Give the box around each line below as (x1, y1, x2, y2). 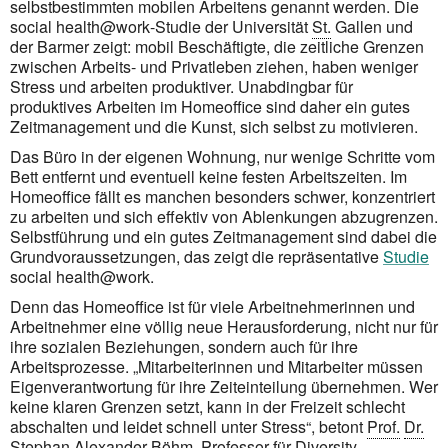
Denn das (10, 294, 83, 318)
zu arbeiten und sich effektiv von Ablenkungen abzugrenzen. (10, 204, 438, 228)
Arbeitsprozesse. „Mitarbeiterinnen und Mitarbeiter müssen (10, 354, 423, 378)
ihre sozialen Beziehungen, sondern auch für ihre (10, 334, 358, 358)
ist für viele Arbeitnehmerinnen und (164, 294, 415, 318)
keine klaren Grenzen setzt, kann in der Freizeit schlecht (10, 394, 405, 418)
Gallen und (331, 14, 413, 38)
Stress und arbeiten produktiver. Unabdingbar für (10, 74, 353, 98)
